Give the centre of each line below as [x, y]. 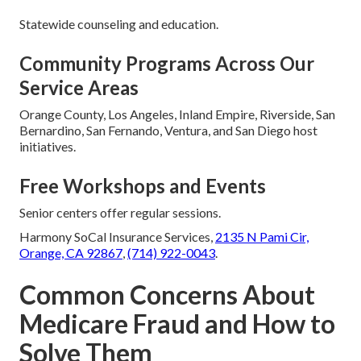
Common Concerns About [167, 295]
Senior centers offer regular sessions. [120, 213]
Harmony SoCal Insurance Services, [117, 237]
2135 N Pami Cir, [262, 237]
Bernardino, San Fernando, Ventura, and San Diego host [168, 131]
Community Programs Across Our [167, 64]
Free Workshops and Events [143, 186]
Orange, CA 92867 [71, 253]
